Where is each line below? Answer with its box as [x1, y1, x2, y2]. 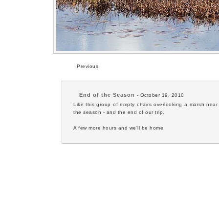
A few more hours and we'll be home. [73, 125, 165, 131]
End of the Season [79, 92, 135, 98]
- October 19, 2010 [135, 92, 184, 98]
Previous [77, 64, 98, 69]
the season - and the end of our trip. [73, 109, 165, 115]
